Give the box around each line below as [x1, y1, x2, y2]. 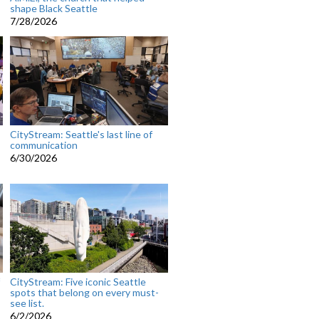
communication [9, 139, 78, 152]
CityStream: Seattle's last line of [9, 128, 152, 141]
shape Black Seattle [9, 2, 98, 15]
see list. [9, 297, 44, 310]
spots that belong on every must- [9, 286, 159, 299]
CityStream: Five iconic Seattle [9, 276, 146, 288]
